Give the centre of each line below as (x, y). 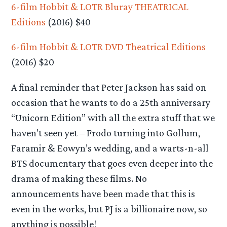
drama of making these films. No (79, 178)
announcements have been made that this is (103, 193)
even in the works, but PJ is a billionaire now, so (109, 209)
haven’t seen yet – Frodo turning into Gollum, (106, 133)
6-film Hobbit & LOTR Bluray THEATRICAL (100, 7)
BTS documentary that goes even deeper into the (112, 163)
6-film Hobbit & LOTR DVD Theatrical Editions (109, 47)
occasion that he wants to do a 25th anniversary (111, 102)
